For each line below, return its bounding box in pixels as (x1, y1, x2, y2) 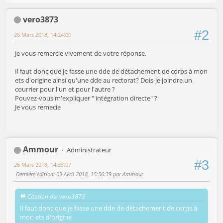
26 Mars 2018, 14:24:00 (14, 30, 71, 38)
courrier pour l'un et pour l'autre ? (15, 85, 115, 94)
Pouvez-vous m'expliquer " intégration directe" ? (15, 94, 157, 103)
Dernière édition (16, 170, 53, 178)
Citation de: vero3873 (27, 192, 85, 200)
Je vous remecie (15, 103, 61, 112)
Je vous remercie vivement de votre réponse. (15, 49, 146, 58)
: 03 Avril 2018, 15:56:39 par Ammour (53, 170, 143, 178)
